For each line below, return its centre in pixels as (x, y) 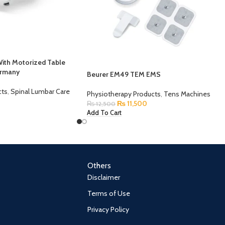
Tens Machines (187, 94)
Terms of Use (109, 194)
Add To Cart (104, 113)
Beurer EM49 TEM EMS (124, 75)
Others (99, 166)
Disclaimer (104, 178)
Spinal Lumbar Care (40, 92)
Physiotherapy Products (124, 94)
